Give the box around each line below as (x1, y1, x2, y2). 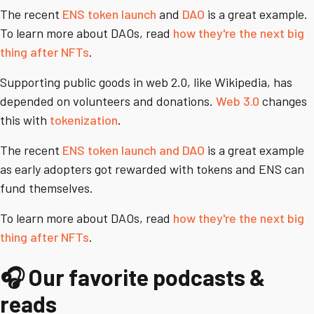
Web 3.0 (216, 93, 259, 109)
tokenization (50, 112, 118, 128)
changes (259, 93, 307, 109)
